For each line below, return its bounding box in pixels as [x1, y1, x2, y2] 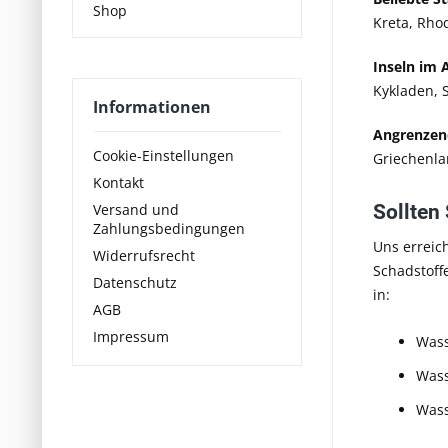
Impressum [93, 326, 169, 346]
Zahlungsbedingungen [93, 218, 245, 238]
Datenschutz [93, 272, 177, 292]
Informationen [93, 96, 211, 118]
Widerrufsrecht [93, 245, 195, 265]
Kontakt [93, 172, 144, 192]
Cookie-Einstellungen [93, 145, 234, 165]
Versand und [93, 199, 179, 219]
